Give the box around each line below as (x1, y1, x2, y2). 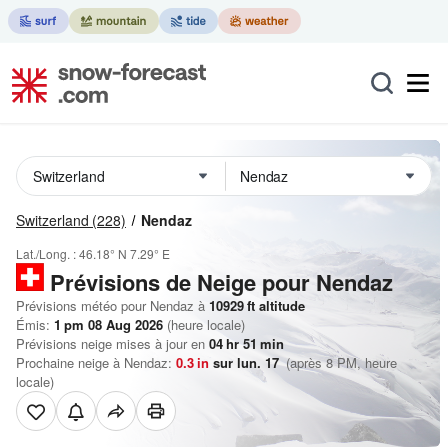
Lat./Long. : (16, 245, 79, 262)
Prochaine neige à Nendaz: (16, 353, 176, 372)
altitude (255, 296, 305, 315)
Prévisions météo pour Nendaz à (16, 296, 205, 315)
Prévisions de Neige (50, 266, 256, 298)
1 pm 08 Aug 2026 (54, 315, 163, 334)
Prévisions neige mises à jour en (16, 334, 209, 353)
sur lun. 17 (209, 353, 283, 372)
